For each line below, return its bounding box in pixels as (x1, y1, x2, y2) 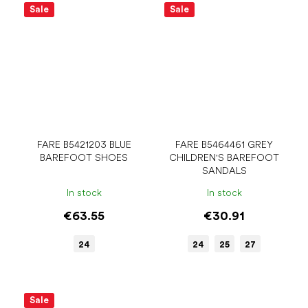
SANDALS (201, 165, 247, 177)
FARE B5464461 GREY (175, 139, 273, 151)
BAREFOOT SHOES (40, 152, 128, 164)
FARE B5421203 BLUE (36, 139, 131, 151)
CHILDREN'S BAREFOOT (169, 152, 279, 164)
